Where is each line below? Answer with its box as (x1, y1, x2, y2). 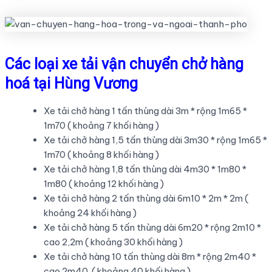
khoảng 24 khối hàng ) (43, 207, 137, 219)
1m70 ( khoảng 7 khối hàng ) (43, 120, 159, 132)
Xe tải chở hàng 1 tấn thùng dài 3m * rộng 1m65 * (43, 105, 247, 117)
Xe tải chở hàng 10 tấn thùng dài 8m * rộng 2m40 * (43, 251, 256, 263)
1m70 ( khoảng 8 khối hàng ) (43, 149, 159, 161)
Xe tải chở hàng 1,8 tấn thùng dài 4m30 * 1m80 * (43, 163, 246, 175)
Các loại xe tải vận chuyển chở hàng (4, 55, 243, 73)
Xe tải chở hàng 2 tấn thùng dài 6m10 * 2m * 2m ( (43, 192, 248, 205)
